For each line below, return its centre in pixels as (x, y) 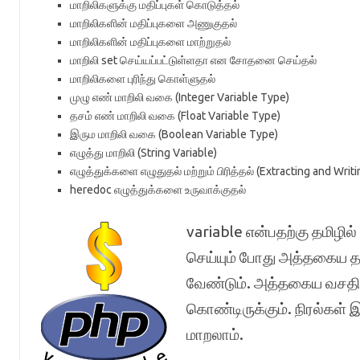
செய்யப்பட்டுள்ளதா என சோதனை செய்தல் (218, 60)
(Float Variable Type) (229, 116)
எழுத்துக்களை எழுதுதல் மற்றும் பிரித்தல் (163, 171)
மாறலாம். (215, 334)
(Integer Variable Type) (232, 97)
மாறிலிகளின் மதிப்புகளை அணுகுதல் (153, 23)
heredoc (92, 190)
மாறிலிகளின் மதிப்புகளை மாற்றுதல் (150, 42)
